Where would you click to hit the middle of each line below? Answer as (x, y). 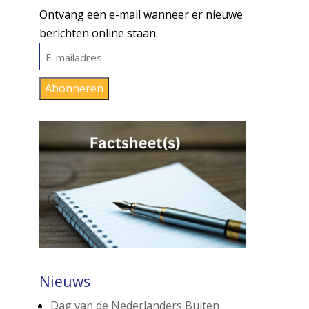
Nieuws (64, 281)
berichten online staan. (98, 33)
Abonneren (74, 88)
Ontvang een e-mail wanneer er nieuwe (141, 14)
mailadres (63, 70)
